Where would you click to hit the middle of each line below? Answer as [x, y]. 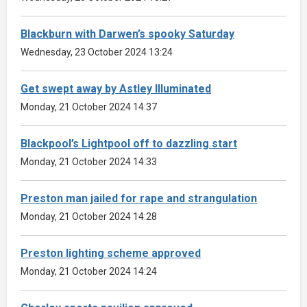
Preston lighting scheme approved [111, 253]
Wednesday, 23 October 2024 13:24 [97, 52]
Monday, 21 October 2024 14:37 [89, 107]
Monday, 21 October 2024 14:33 [89, 161]
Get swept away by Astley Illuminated [116, 88]
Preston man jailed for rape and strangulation [139, 198]
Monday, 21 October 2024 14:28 [89, 216]
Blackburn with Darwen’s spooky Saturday [127, 34]
